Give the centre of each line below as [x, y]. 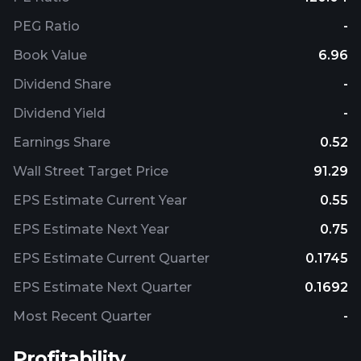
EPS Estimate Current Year [100, 200]
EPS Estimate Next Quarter [102, 287]
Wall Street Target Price [91, 171]
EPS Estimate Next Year [91, 229]
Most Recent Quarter [82, 316]
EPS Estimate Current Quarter [111, 258]
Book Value [50, 55]
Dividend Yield [59, 113]
